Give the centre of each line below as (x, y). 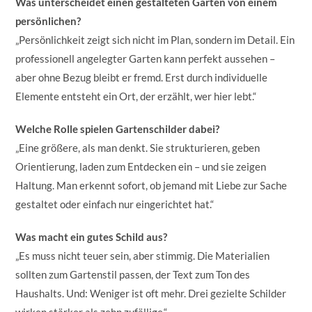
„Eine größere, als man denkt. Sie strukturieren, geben (138, 147)
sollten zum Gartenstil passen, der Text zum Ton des (133, 274)
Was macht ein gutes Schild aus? (92, 236)
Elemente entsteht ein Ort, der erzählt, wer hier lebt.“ (136, 96)
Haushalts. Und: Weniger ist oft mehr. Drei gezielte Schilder (151, 293)
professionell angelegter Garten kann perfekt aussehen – (146, 58)
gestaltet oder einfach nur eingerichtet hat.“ (115, 204)
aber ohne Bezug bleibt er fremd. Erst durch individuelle (142, 77)
